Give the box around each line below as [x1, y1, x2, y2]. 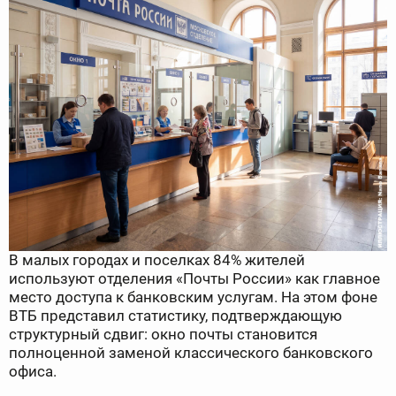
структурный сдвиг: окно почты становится [9, 325, 317, 344]
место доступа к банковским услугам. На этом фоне [9, 288, 377, 307]
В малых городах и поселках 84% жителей [9, 251, 305, 270]
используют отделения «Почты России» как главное [9, 270, 380, 288]
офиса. [9, 362, 57, 381]
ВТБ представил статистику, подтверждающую [9, 307, 342, 325]
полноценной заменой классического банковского [9, 344, 373, 362]
